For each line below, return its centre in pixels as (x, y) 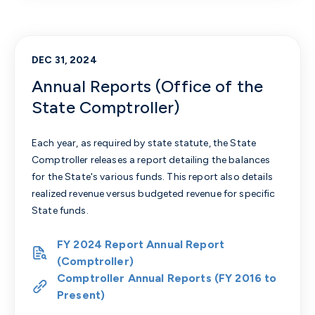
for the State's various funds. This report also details (152, 177)
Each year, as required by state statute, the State (144, 143)
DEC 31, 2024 (64, 60)
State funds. (60, 211)
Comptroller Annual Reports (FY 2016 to (167, 278)
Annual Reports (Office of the (148, 86)
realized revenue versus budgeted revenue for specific (154, 194)
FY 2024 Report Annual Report (141, 244)
